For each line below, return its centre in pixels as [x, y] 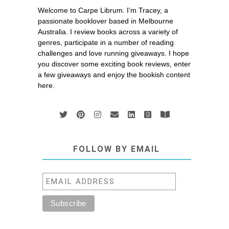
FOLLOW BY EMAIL [117, 149]
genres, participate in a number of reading [106, 43]
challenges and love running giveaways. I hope [113, 53]
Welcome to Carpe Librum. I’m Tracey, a [103, 10]
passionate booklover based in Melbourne [105, 21]
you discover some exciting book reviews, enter [114, 64]
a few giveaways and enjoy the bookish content [114, 75]
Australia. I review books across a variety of [108, 32]
